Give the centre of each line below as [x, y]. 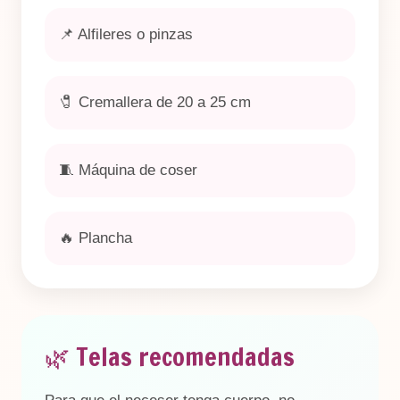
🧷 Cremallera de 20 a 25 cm [155, 102]
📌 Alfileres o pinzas [126, 34]
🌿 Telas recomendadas [170, 357]
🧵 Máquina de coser [128, 170]
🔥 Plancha [96, 238]
